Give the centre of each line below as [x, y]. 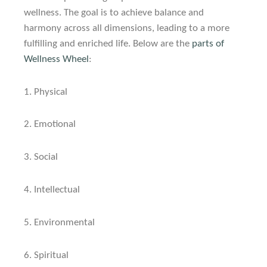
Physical [51, 92]
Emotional [55, 125]
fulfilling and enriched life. [77, 44]
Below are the [161, 44]
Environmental [64, 223]
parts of [208, 44]
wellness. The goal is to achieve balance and [114, 13]
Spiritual [51, 255]
